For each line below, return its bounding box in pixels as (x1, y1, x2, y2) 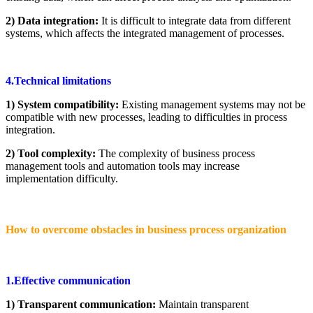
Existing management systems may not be (119, 98, 305, 110)
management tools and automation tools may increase (6, 159, 240, 172)
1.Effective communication (6, 275, 131, 287)
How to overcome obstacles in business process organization (6, 223, 286, 235)
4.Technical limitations (6, 74, 111, 87)
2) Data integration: (6, 14, 99, 27)
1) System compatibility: (6, 98, 119, 110)
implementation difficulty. (6, 172, 118, 184)
